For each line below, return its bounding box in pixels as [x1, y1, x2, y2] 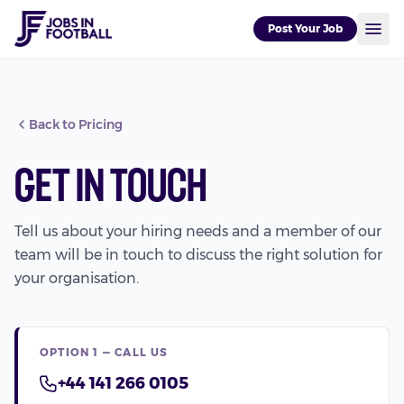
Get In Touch [14, 158, 207, 210]
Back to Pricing [29, 116, 123, 133]
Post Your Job [268, 22, 343, 35]
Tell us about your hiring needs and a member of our [14, 223, 381, 240]
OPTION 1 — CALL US [40, 345, 169, 359]
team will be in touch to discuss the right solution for [14, 246, 382, 263]
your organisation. [14, 270, 139, 287]
